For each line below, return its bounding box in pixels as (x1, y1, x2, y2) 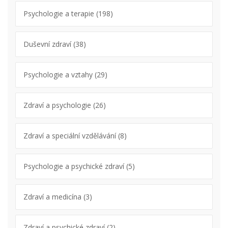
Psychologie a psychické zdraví (23, 161, 126, 171)
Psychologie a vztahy (23, 69, 95, 79)
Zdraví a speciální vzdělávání (23, 130, 118, 140)
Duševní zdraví (23, 39, 73, 49)
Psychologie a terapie (23, 8, 96, 18)
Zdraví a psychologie (23, 100, 93, 110)
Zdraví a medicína (23, 191, 83, 202)
